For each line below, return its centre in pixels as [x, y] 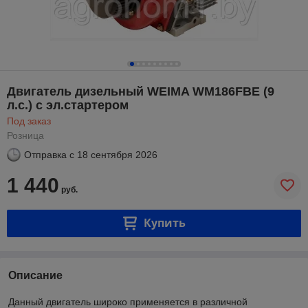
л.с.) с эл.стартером [68, 105]
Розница [25, 135]
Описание [35, 275]
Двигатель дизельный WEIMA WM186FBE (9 [141, 91]
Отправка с [49, 154]
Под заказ [29, 121]
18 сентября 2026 [117, 154]
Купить [164, 223]
